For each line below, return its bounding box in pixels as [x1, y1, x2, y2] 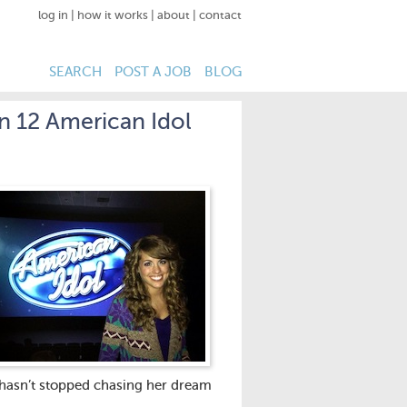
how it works [77, 10, 148, 22]
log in [38, 10, 68, 22]
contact [199, 10, 242, 22]
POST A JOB [114, 65, 192, 79]
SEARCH [49, 65, 102, 79]
